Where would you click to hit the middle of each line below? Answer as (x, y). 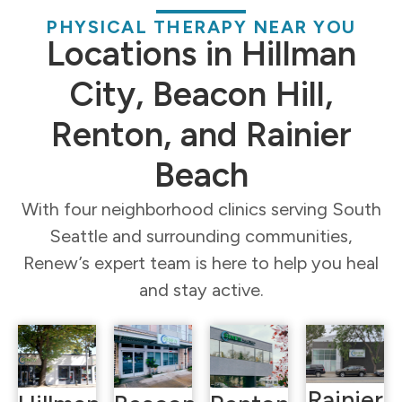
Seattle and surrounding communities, (201, 236)
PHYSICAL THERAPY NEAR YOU (201, 26)
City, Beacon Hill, (201, 94)
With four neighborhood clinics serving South (201, 209)
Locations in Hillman (201, 53)
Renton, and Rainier (201, 134)
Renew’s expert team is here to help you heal (201, 262)
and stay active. (201, 289)
